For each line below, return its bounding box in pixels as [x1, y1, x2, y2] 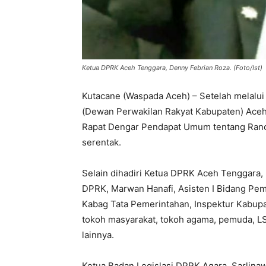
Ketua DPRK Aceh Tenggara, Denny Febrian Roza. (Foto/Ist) [82, 64, 262, 72]
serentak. [82, 137, 121, 148]
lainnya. [82, 229, 114, 241]
